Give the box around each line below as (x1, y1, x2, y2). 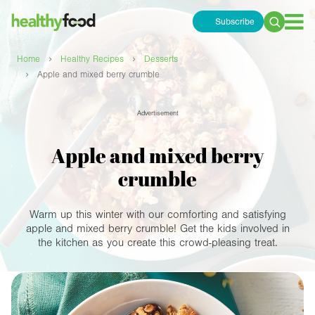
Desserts (144, 54, 178, 65)
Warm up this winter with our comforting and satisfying (29, 208, 286, 221)
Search (263, 22, 298, 37)
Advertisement (136, 109, 179, 118)
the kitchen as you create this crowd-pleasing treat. (37, 236, 278, 250)
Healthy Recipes (60, 54, 124, 65)
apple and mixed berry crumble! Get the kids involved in (25, 222, 290, 236)
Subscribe (214, 16, 255, 27)
